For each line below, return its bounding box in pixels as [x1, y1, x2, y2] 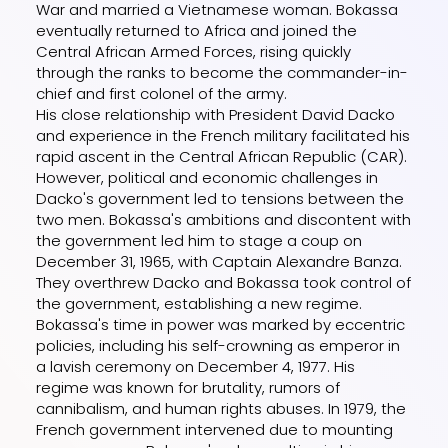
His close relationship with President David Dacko [36, 103, 396, 125]
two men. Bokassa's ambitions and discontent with [36, 208, 412, 230]
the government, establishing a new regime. [36, 292, 363, 314]
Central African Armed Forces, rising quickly [36, 40, 352, 62]
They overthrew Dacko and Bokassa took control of [36, 271, 412, 293]
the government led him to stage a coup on [36, 229, 363, 251]
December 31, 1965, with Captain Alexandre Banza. [36, 250, 403, 272]
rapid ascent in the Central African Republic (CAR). [36, 145, 408, 167]
